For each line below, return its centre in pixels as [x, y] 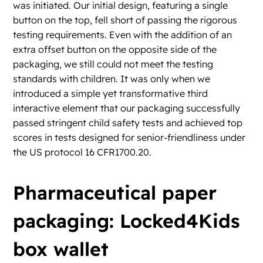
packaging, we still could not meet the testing [113, 64]
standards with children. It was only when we [112, 79]
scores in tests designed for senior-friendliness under [129, 138]
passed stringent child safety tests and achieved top [128, 123]
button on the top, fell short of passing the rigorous [125, 20]
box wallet [61, 249]
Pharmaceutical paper [115, 193]
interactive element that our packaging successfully [127, 108]
